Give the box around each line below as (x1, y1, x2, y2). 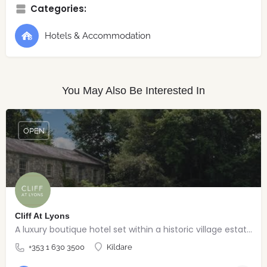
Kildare (107, 243, 132, 252)
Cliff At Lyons (15, 211, 70, 221)
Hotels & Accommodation (45, 30, 151, 41)
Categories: (30, 2, 86, 15)
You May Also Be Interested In (62, 85, 205, 97)
